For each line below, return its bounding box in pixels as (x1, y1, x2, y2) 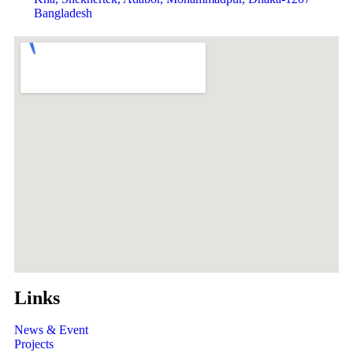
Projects (14, 336, 54, 351)
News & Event (14, 322, 88, 336)
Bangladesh (34, 6, 92, 20)
